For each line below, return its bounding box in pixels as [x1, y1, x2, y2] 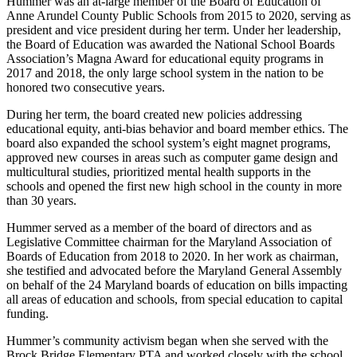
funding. [6, 307, 49, 321]
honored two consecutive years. [6, 80, 165, 95]
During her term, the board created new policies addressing [6, 108, 302, 122]
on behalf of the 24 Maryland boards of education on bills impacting [6, 278, 347, 292]
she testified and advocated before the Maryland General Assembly [6, 264, 342, 278]
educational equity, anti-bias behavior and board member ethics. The [6, 122, 348, 136]
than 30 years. [6, 194, 76, 208]
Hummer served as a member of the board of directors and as [6, 221, 312, 235]
